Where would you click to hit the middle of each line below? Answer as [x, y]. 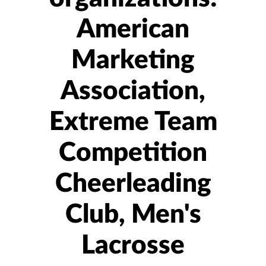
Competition [133, 153]
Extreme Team [133, 122]
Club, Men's [133, 215]
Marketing [133, 61]
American [133, 30]
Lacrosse [133, 246]
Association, [133, 91]
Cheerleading [133, 184]
